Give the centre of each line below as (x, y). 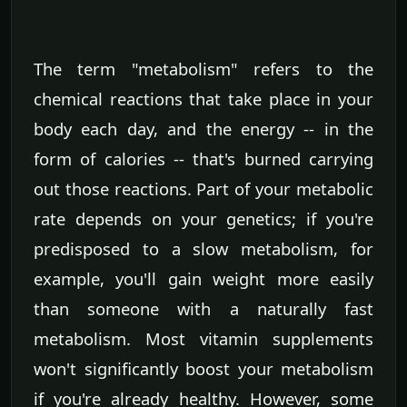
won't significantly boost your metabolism (203, 369)
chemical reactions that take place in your (203, 99)
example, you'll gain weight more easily (203, 279)
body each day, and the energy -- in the (203, 129)
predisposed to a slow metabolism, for (203, 249)
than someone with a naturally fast (203, 309)
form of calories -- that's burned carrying (203, 159)
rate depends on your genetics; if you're (203, 219)
